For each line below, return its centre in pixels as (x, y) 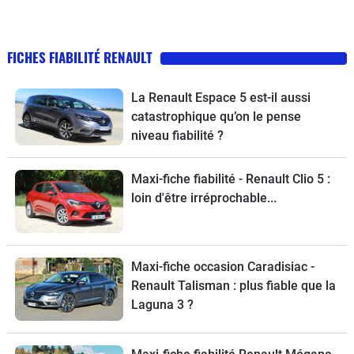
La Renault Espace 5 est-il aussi (220, 98)
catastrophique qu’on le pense (216, 117)
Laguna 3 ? (162, 305)
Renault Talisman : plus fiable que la (233, 286)
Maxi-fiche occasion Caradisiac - (222, 267)
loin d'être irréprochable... (203, 198)
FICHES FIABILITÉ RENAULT (80, 58)
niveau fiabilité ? (177, 136)
